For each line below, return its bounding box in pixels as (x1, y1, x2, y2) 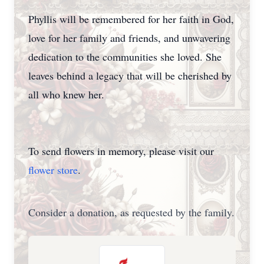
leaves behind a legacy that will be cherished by (28, 68, 232, 82)
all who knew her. (28, 87, 108, 101)
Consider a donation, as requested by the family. (28, 205, 235, 219)
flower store (28, 163, 78, 177)
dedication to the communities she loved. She (28, 49, 222, 64)
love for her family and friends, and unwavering (28, 31, 230, 45)
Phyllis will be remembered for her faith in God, (28, 12, 234, 26)
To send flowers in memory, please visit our (28, 144, 214, 158)
